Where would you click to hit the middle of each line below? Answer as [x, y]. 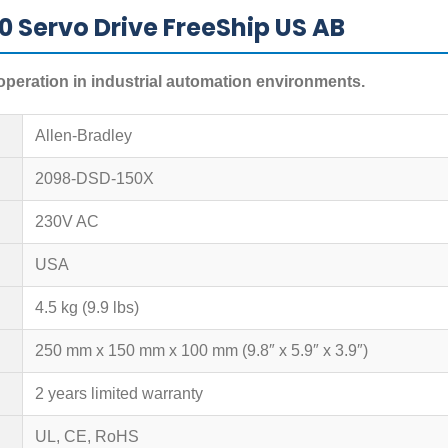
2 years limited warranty [119, 393]
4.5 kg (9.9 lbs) [87, 307]
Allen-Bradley [83, 135]
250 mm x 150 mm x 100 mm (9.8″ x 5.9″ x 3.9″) [201, 350]
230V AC [67, 221]
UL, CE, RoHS [87, 436]
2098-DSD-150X [94, 178]
